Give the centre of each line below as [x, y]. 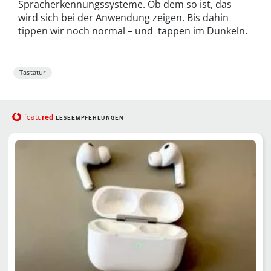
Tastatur [33, 73]
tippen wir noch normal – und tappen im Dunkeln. [133, 31]
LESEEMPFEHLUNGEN [90, 118]
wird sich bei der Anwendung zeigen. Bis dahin [123, 18]
